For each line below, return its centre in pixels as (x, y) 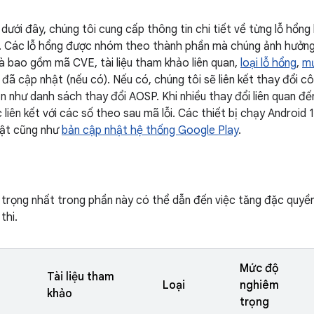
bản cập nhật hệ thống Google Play (150, 130)
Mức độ (259, 268)
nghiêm (259, 285)
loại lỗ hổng (268, 63)
